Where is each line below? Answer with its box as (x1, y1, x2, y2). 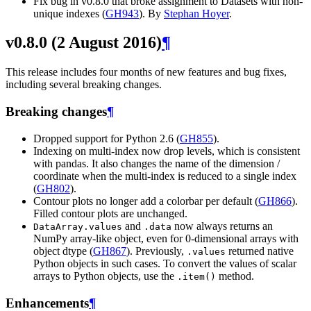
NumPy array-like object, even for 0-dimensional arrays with (33, 232, 299, 244)
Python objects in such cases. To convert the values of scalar (33, 257, 296, 269)
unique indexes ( (33, 7, 106, 19)
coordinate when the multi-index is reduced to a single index (33, 169, 296, 182)
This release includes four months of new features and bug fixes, (6, 66, 287, 78)
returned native (226, 244, 294, 257)
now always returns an (171, 219, 273, 232)
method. (216, 269, 254, 282)
